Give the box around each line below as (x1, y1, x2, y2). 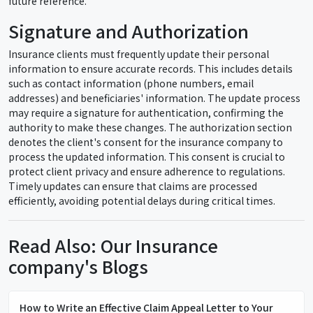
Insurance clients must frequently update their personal (8, 47, 269, 61)
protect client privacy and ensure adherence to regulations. (8, 164, 285, 178)
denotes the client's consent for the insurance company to (8, 135, 283, 149)
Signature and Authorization (8, 18, 249, 43)
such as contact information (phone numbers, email (8, 76, 254, 90)
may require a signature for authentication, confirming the (8, 105, 284, 119)
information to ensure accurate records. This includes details (8, 61, 293, 75)
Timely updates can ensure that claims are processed (8, 179, 257, 193)
